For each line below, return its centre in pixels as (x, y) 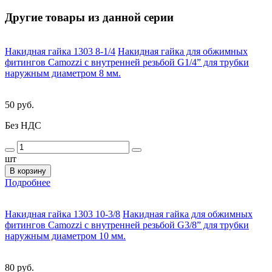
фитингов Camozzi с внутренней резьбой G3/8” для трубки (127, 225)
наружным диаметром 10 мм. (65, 236)
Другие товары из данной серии (89, 17)
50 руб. (19, 105)
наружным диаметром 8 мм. (63, 73)
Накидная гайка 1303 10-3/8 (63, 214)
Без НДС (23, 126)
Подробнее (28, 183)
